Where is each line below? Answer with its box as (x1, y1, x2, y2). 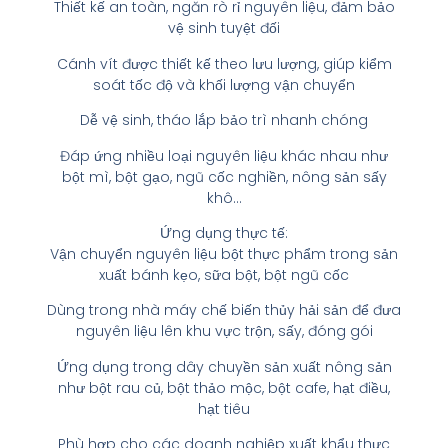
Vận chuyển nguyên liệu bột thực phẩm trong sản (50, 243, 398, 264)
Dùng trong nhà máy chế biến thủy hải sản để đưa (47, 300, 401, 321)
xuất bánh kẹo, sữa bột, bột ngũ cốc (99, 264, 349, 285)
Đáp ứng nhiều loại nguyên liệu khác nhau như (60, 145, 388, 166)
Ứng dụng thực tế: (160, 222, 288, 243)
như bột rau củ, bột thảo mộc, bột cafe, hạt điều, (58, 377, 390, 398)
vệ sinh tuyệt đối (168, 18, 280, 39)
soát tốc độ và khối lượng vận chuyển (93, 74, 355, 95)
